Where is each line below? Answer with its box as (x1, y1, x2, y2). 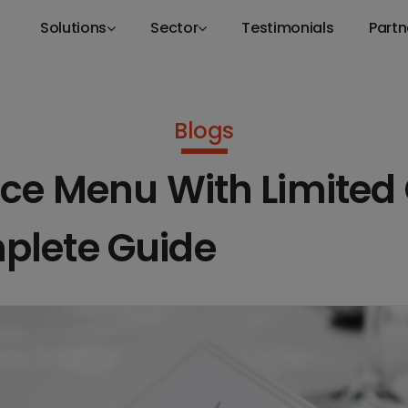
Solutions (39, 17, 107, 39)
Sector (150, 17, 199, 39)
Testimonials (241, 17, 334, 39)
